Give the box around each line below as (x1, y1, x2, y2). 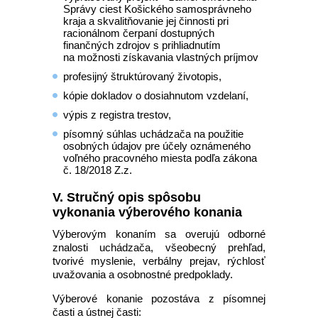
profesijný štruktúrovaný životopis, (63, 70, 221, 82)
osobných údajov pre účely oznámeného (63, 140, 251, 152)
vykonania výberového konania (53, 205, 242, 219)
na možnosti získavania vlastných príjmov (63, 51, 258, 63)
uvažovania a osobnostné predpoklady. (53, 268, 233, 280)
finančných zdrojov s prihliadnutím (63, 39, 221, 51)
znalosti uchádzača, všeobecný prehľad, (53, 241, 265, 253)
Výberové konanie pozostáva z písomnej (53, 292, 265, 305)
